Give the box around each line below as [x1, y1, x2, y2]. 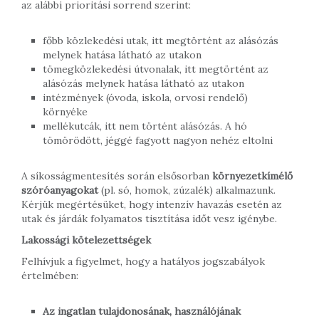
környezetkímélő [212, 169, 293, 182]
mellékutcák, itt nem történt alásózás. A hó [43, 119, 247, 132]
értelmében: [21, 268, 78, 282]
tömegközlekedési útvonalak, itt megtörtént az [43, 62, 268, 75]
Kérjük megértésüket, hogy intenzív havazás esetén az [21, 197, 282, 211]
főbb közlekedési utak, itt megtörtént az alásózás [43, 33, 278, 47]
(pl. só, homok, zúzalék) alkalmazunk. [98, 183, 276, 197]
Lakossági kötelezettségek [21, 233, 151, 246]
